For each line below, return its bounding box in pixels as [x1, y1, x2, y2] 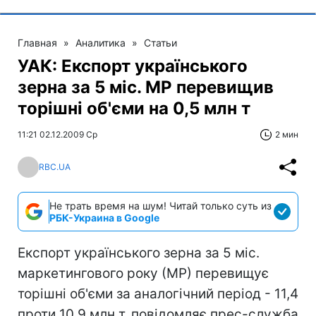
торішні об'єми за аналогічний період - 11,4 [18, 285, 298, 302]
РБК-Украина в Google [49, 211, 159, 224]
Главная [18, 36, 57, 49]
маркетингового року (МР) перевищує [18, 265, 269, 281]
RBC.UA [39, 162, 71, 173]
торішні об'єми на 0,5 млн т [18, 97, 250, 119]
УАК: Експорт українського [18, 55, 248, 76]
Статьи [144, 36, 177, 49]
